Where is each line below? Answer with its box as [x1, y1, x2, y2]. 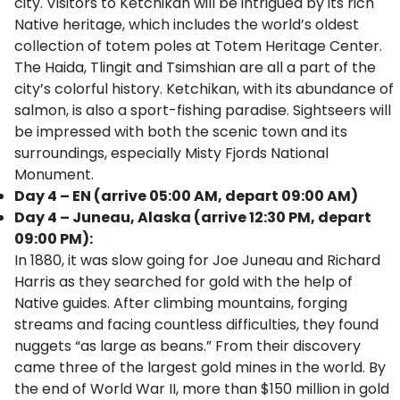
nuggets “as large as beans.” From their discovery [14, 336, 361, 356]
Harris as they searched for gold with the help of [14, 271, 353, 292]
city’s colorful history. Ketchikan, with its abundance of [14, 79, 394, 99]
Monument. [14, 164, 94, 185]
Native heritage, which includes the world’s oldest [14, 14, 359, 35]
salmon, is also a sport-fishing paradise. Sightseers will [14, 100, 391, 121]
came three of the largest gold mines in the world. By [14, 357, 386, 378]
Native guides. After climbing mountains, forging [14, 293, 347, 313]
